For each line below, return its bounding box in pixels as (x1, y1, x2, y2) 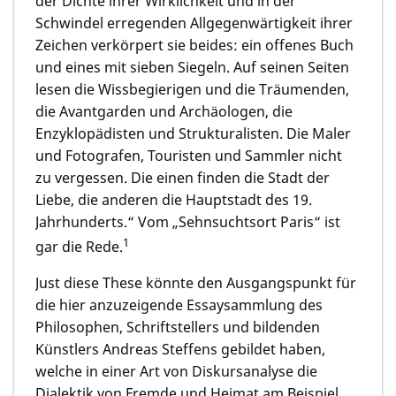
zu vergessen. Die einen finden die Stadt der (35, 167, 330, 187)
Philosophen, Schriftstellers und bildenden (35, 317, 320, 338)
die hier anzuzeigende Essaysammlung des (35, 295, 323, 316)
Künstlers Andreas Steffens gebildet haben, (35, 339, 325, 360)
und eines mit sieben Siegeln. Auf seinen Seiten (35, 57, 349, 77)
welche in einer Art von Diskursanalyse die (35, 362, 317, 382)
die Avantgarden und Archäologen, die (35, 101, 293, 121)
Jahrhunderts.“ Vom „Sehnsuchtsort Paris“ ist (35, 211, 340, 232)
